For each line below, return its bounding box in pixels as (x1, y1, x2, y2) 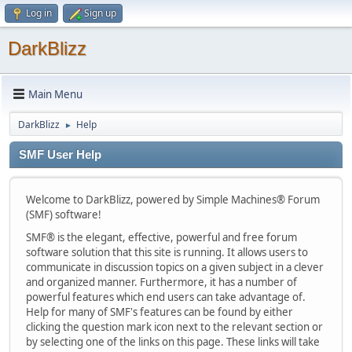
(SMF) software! (26, 207, 101, 222)
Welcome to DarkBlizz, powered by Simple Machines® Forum (26, 192, 320, 207)
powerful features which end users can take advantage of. (26, 290, 306, 304)
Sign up (84, 6, 116, 20)
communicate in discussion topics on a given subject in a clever (26, 260, 324, 274)
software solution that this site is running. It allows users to (26, 245, 308, 259)
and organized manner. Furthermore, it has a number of (26, 275, 297, 289)
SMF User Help (19, 148, 101, 161)
